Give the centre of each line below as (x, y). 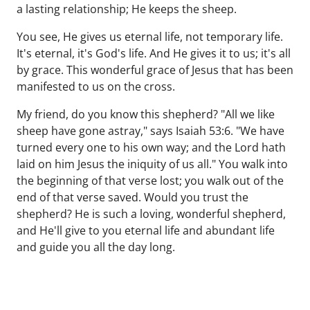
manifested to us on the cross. (96, 86)
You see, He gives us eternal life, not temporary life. (150, 37)
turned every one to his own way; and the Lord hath (151, 147)
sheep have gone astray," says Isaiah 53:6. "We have (151, 131)
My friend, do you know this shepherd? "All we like (146, 114)
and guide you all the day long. (96, 247)
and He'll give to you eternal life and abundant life (146, 230)
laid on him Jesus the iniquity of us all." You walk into (152, 164)
